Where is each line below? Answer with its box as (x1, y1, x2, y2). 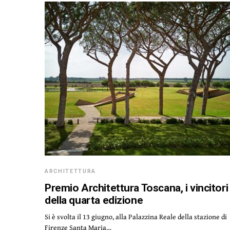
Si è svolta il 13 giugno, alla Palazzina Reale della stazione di (45, 212, 227, 222)
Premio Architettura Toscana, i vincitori (45, 182, 228, 194)
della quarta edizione (45, 194, 143, 206)
